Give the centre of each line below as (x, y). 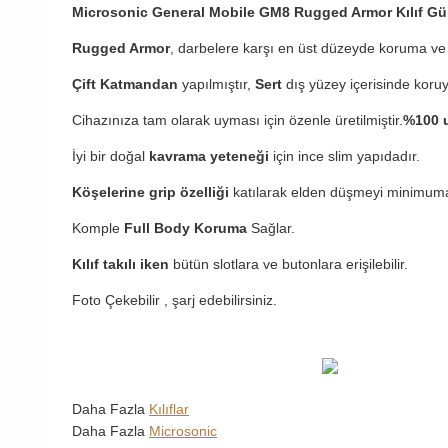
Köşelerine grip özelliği (150, 192)
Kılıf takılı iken (120, 264)
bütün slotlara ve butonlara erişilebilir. (288, 264)
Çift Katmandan (125, 84)
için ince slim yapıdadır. (344, 156)
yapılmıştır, (216, 84)
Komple (98, 228)
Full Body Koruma (185, 228)
